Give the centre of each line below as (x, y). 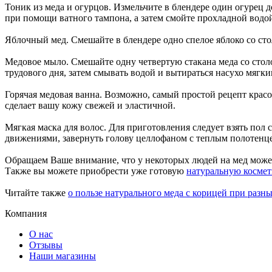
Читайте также (36, 192)
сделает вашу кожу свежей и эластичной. (90, 105)
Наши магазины (63, 256)
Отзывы (46, 245)
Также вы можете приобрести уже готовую (96, 171)
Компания (26, 213)
